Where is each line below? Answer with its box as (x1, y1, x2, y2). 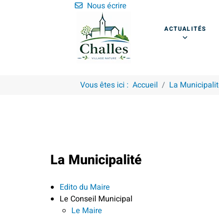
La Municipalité (50, 150, 142, 170)
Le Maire (71, 204, 102, 217)
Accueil (132, 79, 158, 91)
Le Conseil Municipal (60, 193, 132, 205)
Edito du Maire (60, 181, 110, 193)
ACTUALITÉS (164, 24, 206, 33)
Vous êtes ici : (80, 79, 132, 91)
